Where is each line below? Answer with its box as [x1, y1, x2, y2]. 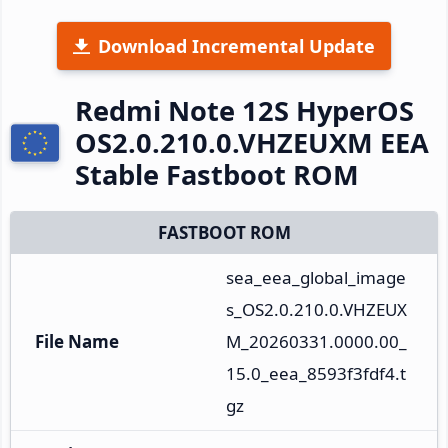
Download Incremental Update [98, 33, 375, 58]
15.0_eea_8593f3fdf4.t [226, 361, 406, 385]
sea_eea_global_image [226, 265, 406, 289]
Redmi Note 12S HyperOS [75, 91, 414, 129]
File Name [35, 329, 119, 353]
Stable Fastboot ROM [75, 155, 359, 193]
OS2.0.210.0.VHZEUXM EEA [75, 123, 429, 161]
